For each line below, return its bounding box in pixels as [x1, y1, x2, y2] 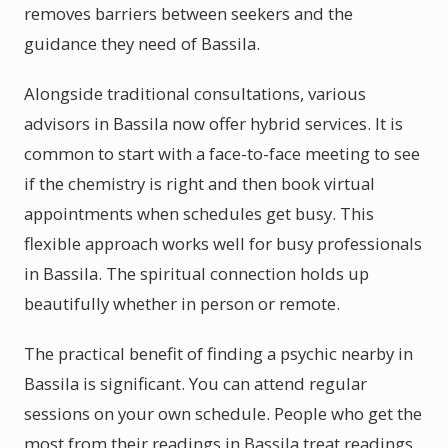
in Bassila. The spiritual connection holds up [24, 262, 369, 285]
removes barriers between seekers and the [24, 2, 353, 25]
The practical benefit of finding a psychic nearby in [24, 342, 413, 365]
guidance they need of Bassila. [24, 32, 260, 55]
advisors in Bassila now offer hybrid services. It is [24, 112, 403, 135]
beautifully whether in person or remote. [24, 292, 340, 315]
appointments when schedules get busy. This [24, 202, 374, 225]
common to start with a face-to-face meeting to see [24, 142, 420, 165]
